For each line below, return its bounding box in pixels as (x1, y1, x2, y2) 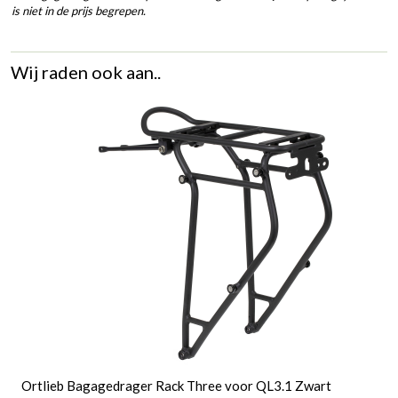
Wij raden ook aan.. (11, 60, 161, 83)
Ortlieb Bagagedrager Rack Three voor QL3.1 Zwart (21, 377, 331, 394)
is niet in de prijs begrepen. (12, 3, 146, 18)
